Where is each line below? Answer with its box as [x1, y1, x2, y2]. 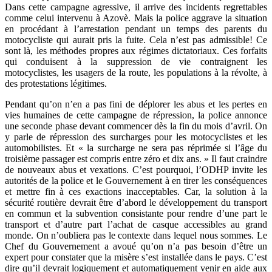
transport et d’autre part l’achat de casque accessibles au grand [5, 219, 267, 230]
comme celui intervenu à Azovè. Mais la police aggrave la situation [5, 13, 267, 24]
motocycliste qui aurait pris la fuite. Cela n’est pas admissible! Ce [5, 35, 267, 46]
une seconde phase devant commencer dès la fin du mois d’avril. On [5, 121, 267, 132]
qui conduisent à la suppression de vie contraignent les [5, 56, 267, 67]
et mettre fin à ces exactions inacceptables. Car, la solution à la [5, 186, 267, 197]
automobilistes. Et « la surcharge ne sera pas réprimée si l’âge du [5, 143, 267, 154]
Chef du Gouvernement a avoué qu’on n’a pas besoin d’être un [5, 241, 267, 252]
